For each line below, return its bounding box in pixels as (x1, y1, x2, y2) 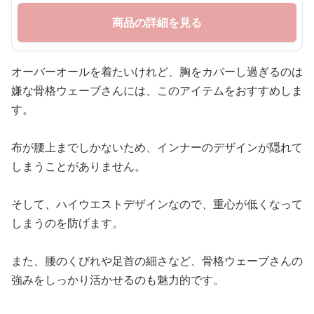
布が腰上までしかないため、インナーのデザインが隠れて (11, 139, 303, 155)
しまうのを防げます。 (11, 215, 123, 231)
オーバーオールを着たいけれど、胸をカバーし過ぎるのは (11, 64, 303, 79)
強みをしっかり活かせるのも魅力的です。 (11, 272, 224, 287)
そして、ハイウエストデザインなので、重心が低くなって (11, 196, 303, 212)
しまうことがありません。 (11, 158, 146, 174)
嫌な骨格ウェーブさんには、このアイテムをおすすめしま (11, 83, 303, 98)
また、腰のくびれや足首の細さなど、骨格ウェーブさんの (11, 253, 303, 268)
